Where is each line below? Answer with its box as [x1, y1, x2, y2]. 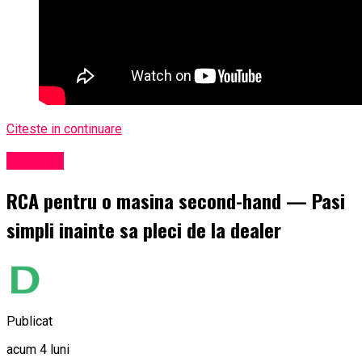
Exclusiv [6, 152, 64, 170]
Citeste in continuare [6, 121, 122, 137]
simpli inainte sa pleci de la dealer [6, 215, 281, 244]
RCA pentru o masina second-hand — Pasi [6, 186, 345, 215]
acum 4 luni [6, 341, 69, 357]
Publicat [6, 313, 53, 329]
